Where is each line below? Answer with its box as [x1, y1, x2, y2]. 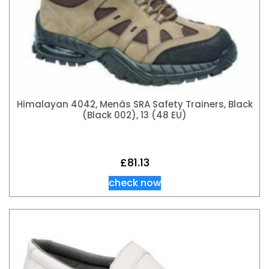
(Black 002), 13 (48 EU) [82, 108, 187, 121]
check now [108, 176, 161, 190]
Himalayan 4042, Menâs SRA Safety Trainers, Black [16, 97, 253, 110]
